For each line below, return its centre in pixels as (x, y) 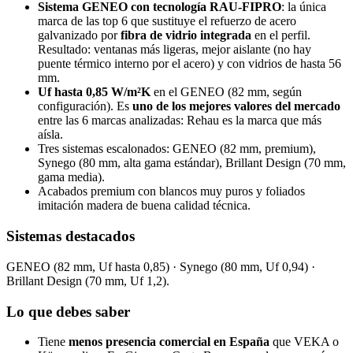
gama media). (71, 177)
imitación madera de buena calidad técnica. (144, 206)
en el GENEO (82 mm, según (226, 92)
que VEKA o (304, 342)
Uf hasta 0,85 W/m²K (94, 92)
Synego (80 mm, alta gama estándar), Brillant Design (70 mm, (192, 163)
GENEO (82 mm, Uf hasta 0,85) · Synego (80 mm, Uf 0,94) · (161, 266)
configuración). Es (85, 106)
